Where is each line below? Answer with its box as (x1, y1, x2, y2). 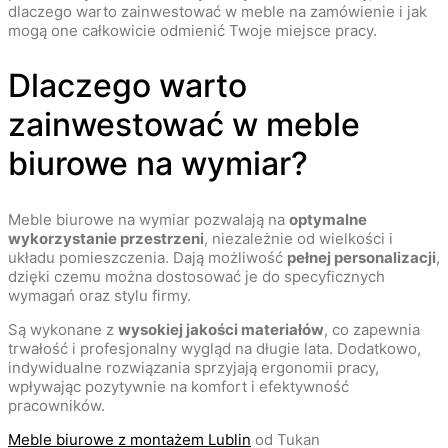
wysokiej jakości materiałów (118, 319, 324, 339)
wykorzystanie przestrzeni (8, 228, 204, 248)
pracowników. (8, 395, 105, 415)
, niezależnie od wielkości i (204, 228, 393, 248)
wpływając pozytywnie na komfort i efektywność (8, 376, 349, 396)
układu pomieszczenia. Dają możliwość (8, 247, 287, 267)
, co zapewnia (324, 319, 420, 339)
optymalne (289, 209, 367, 229)
